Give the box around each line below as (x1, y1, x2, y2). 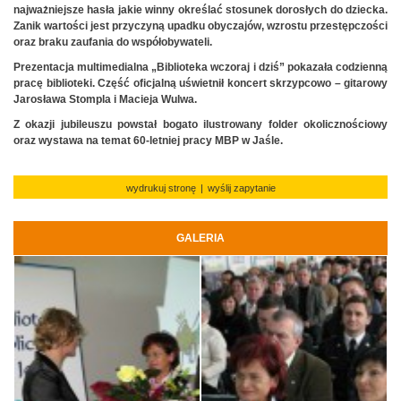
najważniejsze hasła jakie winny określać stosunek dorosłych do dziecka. (13, 3, 388, 16)
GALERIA (176, 231, 225, 244)
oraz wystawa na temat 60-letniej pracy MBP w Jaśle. (13, 133, 283, 147)
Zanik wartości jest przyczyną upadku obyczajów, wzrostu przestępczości (13, 19, 388, 32)
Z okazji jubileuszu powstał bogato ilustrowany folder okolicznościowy (13, 117, 388, 131)
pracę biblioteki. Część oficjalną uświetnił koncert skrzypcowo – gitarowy (13, 76, 388, 90)
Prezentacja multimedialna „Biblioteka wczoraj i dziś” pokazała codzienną (13, 60, 388, 73)
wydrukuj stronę (125, 182, 196, 193)
